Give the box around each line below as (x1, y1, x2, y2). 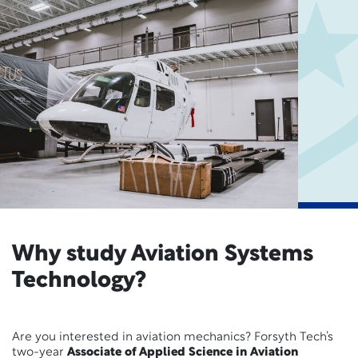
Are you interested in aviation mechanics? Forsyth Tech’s (12, 332, 333, 344)
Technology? (12, 270, 146, 292)
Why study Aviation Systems (12, 244, 313, 266)
